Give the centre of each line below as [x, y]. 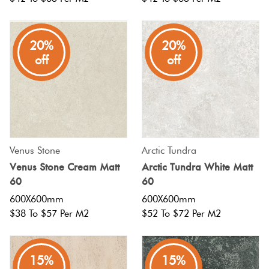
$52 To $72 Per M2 [181, 214]
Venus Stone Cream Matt [65, 167]
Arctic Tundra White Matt [197, 167]
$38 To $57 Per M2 [49, 214]
